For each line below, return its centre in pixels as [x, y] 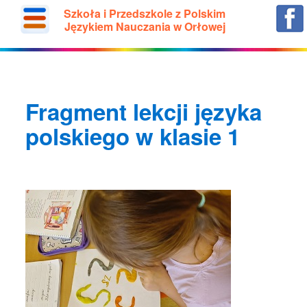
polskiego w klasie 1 [133, 136]
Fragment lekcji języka [144, 111]
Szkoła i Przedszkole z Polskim [145, 13]
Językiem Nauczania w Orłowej [145, 26]
